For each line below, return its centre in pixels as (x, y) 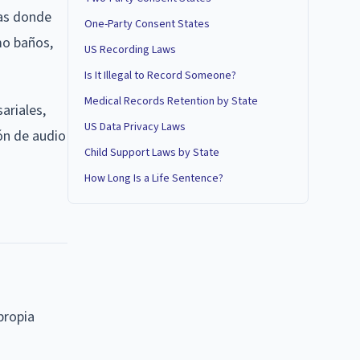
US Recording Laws (130, 50)
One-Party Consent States (147, 24)
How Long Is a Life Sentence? (154, 178)
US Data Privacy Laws (135, 127)
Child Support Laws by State (152, 153)
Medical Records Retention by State (171, 101)
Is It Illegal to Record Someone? (160, 76)
